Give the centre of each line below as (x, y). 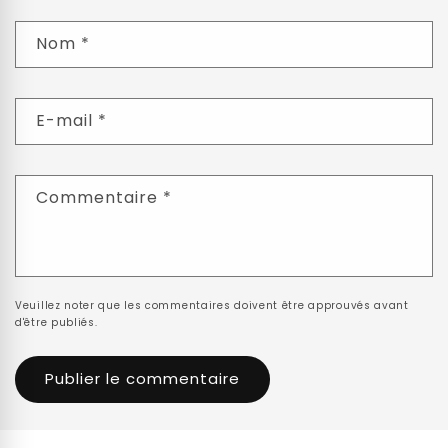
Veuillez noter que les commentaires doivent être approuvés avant (212, 305)
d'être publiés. (56, 322)
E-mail (67, 120)
